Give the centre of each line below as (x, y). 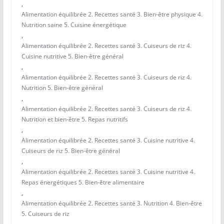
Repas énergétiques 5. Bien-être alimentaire (83, 182)
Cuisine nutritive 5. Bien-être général (72, 56)
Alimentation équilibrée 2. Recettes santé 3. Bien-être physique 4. (112, 14)
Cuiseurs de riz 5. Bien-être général (70, 151)
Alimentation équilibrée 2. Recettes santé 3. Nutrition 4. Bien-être (111, 203)
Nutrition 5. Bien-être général (62, 88)
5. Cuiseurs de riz (45, 214)
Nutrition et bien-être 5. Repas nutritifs (74, 119)
